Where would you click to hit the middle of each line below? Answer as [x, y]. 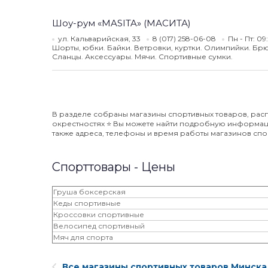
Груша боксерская [89, 192]
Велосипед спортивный [99, 226]
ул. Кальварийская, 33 [99, 39]
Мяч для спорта [83, 237]
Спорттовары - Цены [114, 167]
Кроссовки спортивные [99, 214]
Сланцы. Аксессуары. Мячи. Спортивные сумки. [142, 57]
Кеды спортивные [87, 203]
